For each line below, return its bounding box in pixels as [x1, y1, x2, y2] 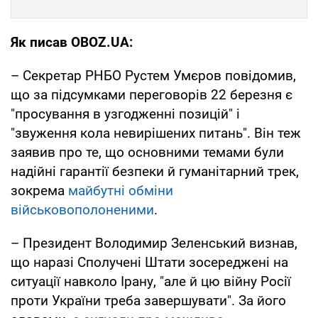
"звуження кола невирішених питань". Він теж [11, 124, 301, 141]
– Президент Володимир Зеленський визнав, [11, 234, 297, 251]
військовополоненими [11, 201, 154, 218]
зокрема [11, 182, 68, 199]
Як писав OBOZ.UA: [11, 33, 133, 50]
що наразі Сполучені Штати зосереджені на [11, 253, 288, 270]
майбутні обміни [68, 182, 173, 199]
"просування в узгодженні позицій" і [11, 105, 240, 122]
